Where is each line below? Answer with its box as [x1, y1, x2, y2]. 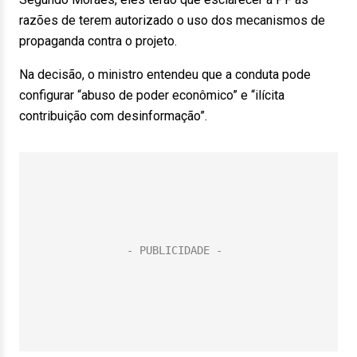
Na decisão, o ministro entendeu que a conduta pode [19, 67, 311, 82]
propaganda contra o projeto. [19, 33, 177, 49]
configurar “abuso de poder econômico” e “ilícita [19, 88, 284, 103]
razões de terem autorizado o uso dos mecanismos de [19, 13, 325, 28]
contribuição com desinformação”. [19, 108, 207, 124]
